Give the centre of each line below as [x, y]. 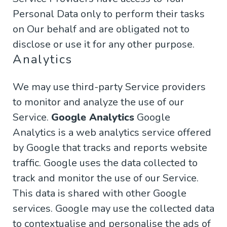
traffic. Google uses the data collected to [105, 163]
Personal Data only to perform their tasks [109, 14]
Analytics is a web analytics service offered [112, 133]
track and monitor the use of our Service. [106, 178]
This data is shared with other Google [100, 194]
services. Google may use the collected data [113, 209]
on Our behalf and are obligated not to [101, 29]
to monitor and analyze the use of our [98, 102]
